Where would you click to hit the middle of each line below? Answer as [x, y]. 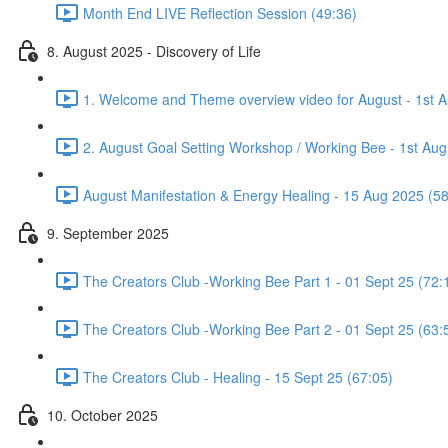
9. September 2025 [108, 232]
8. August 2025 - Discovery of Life [154, 50]
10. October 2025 [102, 414]
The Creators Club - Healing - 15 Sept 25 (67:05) [238, 376]
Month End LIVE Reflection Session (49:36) [220, 12]
